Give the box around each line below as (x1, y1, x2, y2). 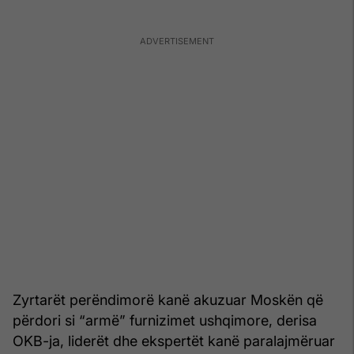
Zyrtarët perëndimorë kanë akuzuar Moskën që (13, 291, 323, 308)
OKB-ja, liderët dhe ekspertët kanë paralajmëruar (13, 332, 335, 349)
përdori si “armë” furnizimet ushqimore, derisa (13, 311, 317, 329)
